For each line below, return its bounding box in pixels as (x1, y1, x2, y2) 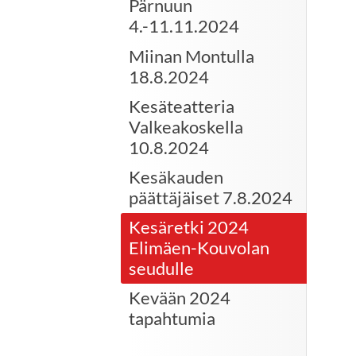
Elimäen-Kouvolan (129, 237, 269, 259)
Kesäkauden (129, 165, 223, 188)
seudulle (129, 257, 194, 280)
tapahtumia (129, 308, 215, 330)
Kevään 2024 (129, 287, 230, 309)
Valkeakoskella (129, 115, 243, 137)
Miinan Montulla (129, 44, 254, 67)
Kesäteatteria (129, 95, 234, 117)
